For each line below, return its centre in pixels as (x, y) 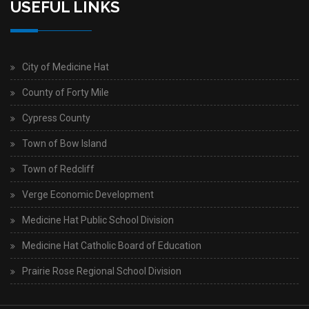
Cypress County (56, 118)
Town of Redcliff (58, 169)
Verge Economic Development (88, 195)
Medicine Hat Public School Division (98, 220)
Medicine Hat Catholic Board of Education (112, 246)
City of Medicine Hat (66, 67)
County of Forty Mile (66, 93)
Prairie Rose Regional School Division (102, 271)
